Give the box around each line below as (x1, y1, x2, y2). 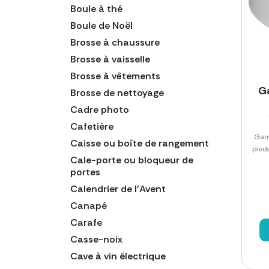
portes (70, 165, 100, 178)
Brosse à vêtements (70, 69, 160, 82)
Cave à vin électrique (70, 249, 166, 262)
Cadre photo (70, 103, 129, 116)
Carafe (70, 216, 102, 229)
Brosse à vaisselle (70, 52, 150, 65)
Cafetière (70, 119, 113, 133)
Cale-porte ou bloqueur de (70, 153, 193, 166)
